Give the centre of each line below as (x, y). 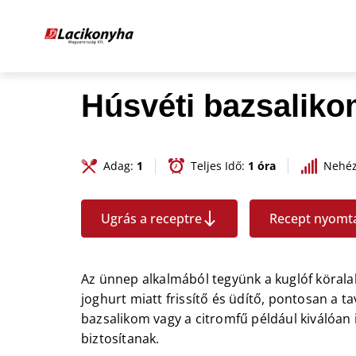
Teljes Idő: (219, 166)
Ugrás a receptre (151, 219)
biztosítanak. (120, 339)
